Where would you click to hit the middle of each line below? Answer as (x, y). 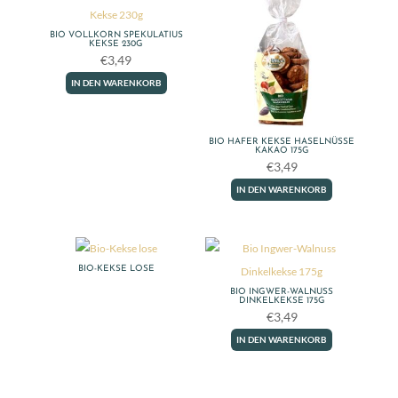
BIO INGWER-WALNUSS (282, 292)
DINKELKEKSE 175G (282, 301)
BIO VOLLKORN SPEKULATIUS (116, 35)
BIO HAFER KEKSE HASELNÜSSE (282, 141)
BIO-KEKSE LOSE (116, 269)
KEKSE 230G (116, 44)
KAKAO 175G (282, 150)
